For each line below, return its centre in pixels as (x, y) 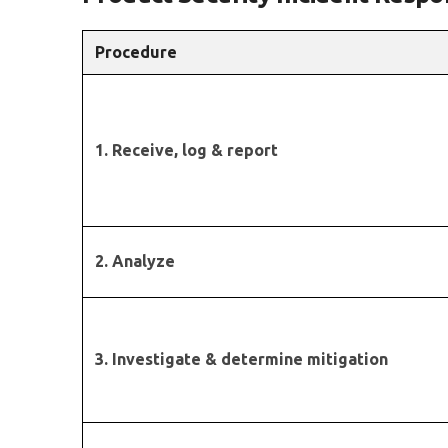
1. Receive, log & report (186, 150)
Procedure (136, 52)
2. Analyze (135, 261)
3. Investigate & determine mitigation (241, 359)
